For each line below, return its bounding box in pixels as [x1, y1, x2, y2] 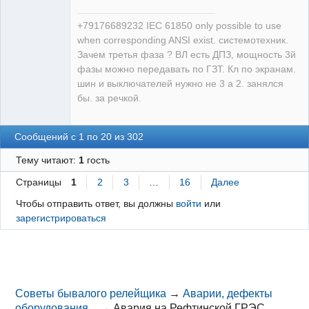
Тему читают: [15, 154, 79, 166]
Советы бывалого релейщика [15, 287, 167, 299]
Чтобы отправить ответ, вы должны [15, 197, 176, 209]
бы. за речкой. [77, 92, 141, 103]
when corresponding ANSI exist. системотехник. [77, 34, 288, 46]
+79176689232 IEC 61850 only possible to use [77, 20, 281, 31]
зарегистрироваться [15, 212, 106, 223]
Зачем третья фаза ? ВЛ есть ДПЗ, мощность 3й [77, 49, 296, 60]
